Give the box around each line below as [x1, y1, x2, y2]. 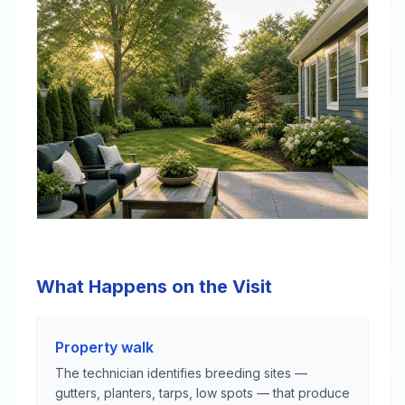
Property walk [55, 338, 154, 356]
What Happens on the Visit [36, 276, 272, 297]
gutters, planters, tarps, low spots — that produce [55, 385, 350, 400]
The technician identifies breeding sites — [55, 365, 307, 381]
